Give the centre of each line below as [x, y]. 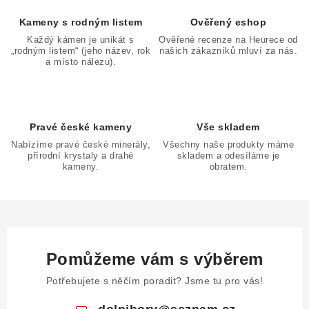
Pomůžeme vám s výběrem [154, 259]
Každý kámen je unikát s [81, 39]
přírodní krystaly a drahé [81, 155]
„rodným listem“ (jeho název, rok [81, 50]
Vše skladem [228, 127]
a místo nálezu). [81, 61]
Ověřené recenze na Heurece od [228, 39]
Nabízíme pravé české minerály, [81, 144]
